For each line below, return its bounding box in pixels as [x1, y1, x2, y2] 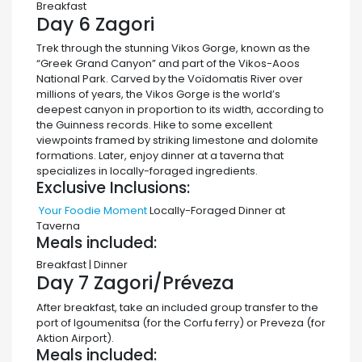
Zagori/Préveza [94, 270, 234, 297]
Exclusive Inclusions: [36, 177, 190, 200]
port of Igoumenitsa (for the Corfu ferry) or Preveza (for [36, 314, 326, 330]
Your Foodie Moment [36, 202, 149, 218]
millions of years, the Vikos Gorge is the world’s [36, 86, 280, 103]
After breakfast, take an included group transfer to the [36, 299, 318, 315]
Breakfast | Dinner [36, 257, 128, 273]
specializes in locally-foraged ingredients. [36, 163, 258, 179]
